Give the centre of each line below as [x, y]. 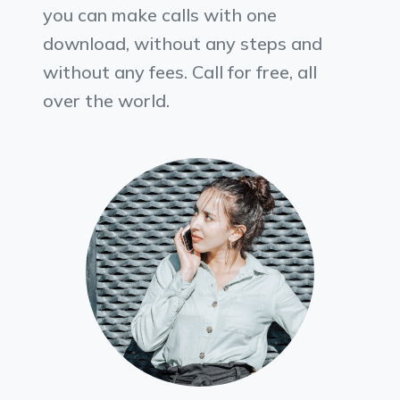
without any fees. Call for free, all [180, 72]
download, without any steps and [183, 44]
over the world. [106, 101]
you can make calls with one [160, 15]
